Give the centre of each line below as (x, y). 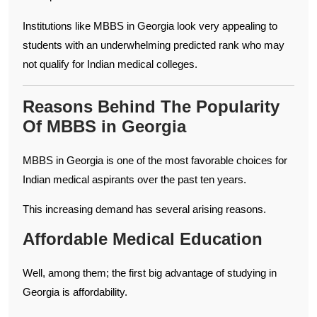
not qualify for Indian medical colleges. (110, 64)
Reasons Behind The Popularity (151, 106)
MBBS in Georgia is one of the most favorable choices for (155, 160)
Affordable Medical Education (143, 238)
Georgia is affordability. (75, 292)
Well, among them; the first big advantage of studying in (150, 272)
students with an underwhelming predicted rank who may (154, 45)
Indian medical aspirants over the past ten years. (134, 179)
